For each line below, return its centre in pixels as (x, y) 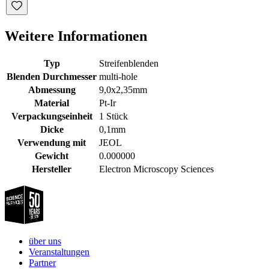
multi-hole (118, 76)
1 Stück (113, 116)
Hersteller (52, 169)
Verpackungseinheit (52, 116)
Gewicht (52, 156)
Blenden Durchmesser (52, 76)
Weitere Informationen (76, 36)
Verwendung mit (52, 142)
